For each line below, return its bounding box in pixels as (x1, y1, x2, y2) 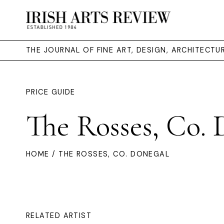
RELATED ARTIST (26, 211, 92, 220)
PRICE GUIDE (26, 87, 75, 96)
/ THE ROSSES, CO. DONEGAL (49, 149, 170, 158)
